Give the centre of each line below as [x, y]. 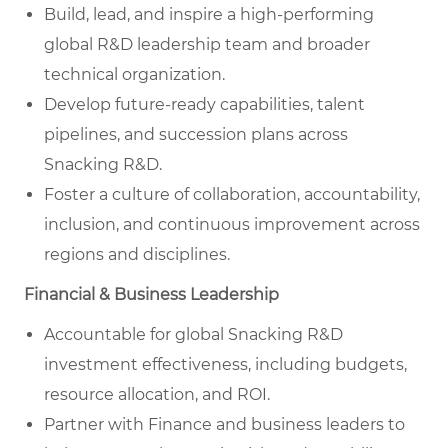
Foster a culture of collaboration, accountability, [232, 195]
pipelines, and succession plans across [196, 135]
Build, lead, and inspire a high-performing [209, 15]
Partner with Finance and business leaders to [224, 425]
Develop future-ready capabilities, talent [204, 105]
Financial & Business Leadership [151, 295]
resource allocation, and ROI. [157, 395]
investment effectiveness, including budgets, [225, 365]
